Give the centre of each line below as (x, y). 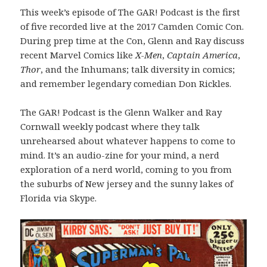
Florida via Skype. (59, 198)
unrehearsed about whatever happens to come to (128, 140)
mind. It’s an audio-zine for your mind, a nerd (120, 155)
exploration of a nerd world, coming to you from (126, 169)
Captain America (203, 55)
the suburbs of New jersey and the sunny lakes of (127, 183)
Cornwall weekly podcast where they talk (110, 126)
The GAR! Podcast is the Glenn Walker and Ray (121, 112)
